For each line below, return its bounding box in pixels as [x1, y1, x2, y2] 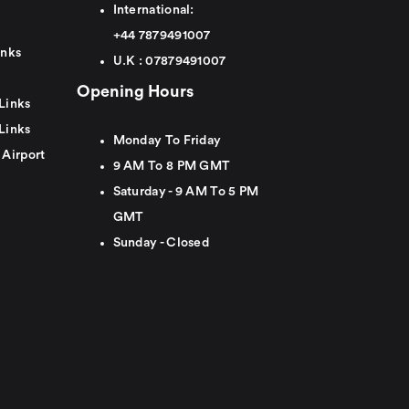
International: [112, 4, 194, 17]
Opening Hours [76, 83, 194, 100]
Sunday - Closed [112, 236, 209, 250]
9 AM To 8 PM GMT [112, 160, 231, 173]
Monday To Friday [112, 134, 222, 148]
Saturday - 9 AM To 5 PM [112, 185, 259, 199]
